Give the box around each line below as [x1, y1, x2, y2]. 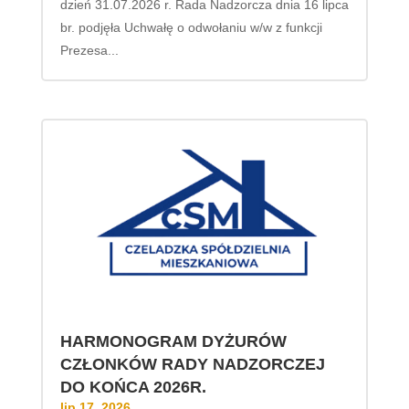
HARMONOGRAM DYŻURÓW [59, 331, 287, 351]
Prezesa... [59, 43, 119, 58]
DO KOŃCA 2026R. [59, 377, 206, 396]
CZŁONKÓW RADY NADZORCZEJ [59, 354, 325, 373]
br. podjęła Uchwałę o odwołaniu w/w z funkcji [59, 20, 322, 36]
